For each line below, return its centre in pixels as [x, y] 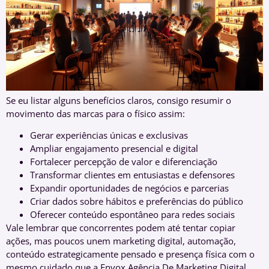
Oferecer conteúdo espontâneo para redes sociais [132, 215]
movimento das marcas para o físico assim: [95, 113]
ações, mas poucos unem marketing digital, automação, [121, 241]
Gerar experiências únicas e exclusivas [109, 135]
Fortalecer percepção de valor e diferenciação [124, 162]
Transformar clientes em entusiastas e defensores [132, 175]
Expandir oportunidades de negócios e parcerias [129, 188]
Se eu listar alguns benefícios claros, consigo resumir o [119, 100]
